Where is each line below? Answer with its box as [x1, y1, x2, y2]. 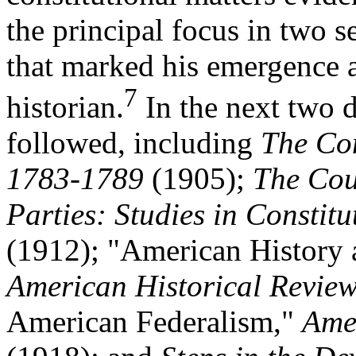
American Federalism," [6, 304, 302, 339]
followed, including [6, 126, 261, 161]
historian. [6, 90, 124, 125]
